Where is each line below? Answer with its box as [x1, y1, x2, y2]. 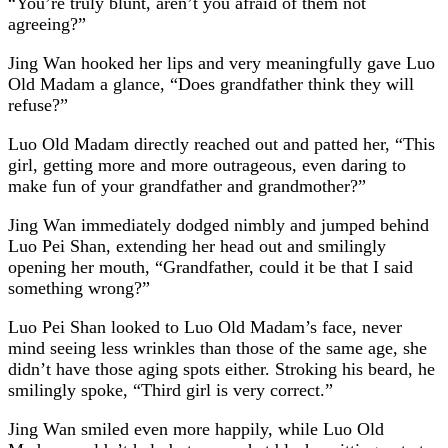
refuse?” [8, 94, 68, 115]
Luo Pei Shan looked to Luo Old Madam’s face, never [8, 316, 402, 337]
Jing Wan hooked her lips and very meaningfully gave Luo [8, 52, 435, 73]
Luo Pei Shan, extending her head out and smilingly [8, 235, 386, 256]
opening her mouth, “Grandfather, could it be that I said [8, 256, 413, 277]
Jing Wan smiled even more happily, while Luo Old [8, 418, 384, 439]
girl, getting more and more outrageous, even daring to [8, 154, 406, 175]
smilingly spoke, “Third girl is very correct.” [8, 379, 333, 400]
